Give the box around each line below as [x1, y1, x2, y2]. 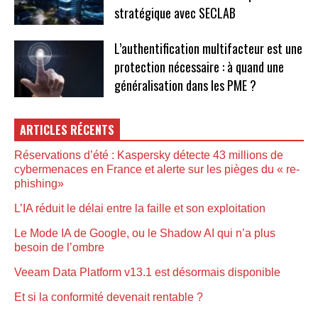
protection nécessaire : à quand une [114, 57, 284, 77]
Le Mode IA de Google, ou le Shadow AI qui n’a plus [14, 226, 275, 239]
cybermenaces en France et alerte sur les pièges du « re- [14, 163, 300, 175]
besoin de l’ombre [14, 241, 104, 253]
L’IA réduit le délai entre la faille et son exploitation [14, 202, 265, 214]
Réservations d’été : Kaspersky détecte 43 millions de [14, 148, 283, 161]
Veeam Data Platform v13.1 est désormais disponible [14, 265, 280, 278]
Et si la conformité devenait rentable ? [14, 290, 203, 303]
